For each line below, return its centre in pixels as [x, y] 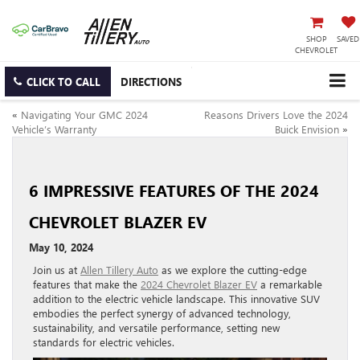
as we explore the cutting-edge [233, 269]
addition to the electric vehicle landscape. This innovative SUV [176, 298]
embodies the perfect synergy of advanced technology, [162, 313]
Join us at [57, 269]
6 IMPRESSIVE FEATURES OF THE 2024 [174, 190]
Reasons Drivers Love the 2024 [276, 114]
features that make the [87, 284]
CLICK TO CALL [63, 82]
